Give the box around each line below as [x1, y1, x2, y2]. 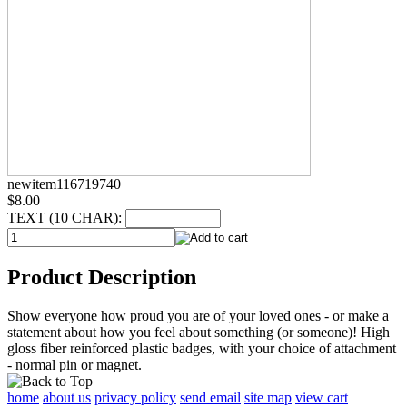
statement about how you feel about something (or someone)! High [7, 323, 390, 340]
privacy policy [94, 389, 176, 405]
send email [180, 389, 241, 405]
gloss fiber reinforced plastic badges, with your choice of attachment [7, 340, 396, 356]
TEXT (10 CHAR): [7, 209, 125, 225]
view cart [295, 389, 348, 405]
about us [43, 389, 91, 405]
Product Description [7, 264, 196, 289]
